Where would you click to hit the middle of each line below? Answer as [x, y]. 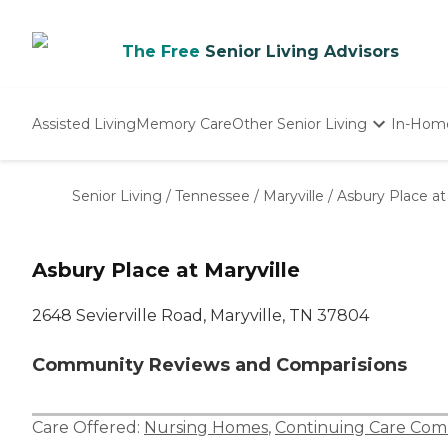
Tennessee [212, 196]
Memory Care [184, 123]
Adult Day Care [285, 213]
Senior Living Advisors [302, 51]
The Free [161, 51]
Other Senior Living [299, 123]
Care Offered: [88, 428]
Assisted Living [84, 123]
